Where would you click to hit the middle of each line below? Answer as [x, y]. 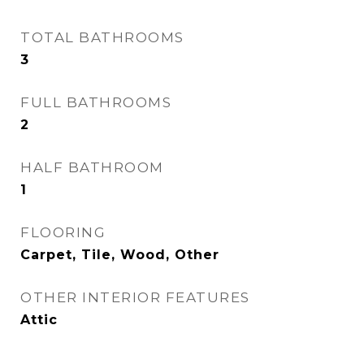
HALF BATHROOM [92, 167]
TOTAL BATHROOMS [102, 37]
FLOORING [63, 232]
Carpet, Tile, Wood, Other [120, 255]
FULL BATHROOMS [96, 102]
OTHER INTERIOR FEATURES [135, 297]
